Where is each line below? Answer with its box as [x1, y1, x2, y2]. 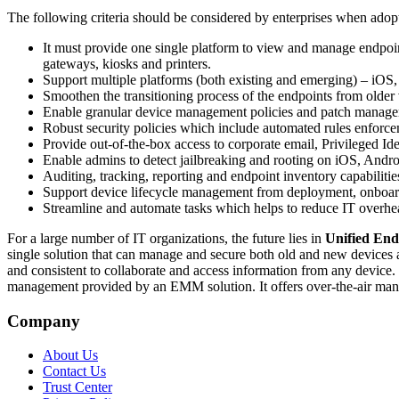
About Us [43, 347, 98, 363]
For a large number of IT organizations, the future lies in [7, 230, 325, 246]
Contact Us [43, 363, 106, 379]
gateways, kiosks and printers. [43, 55, 211, 71]
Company [7, 311, 80, 330]
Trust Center [43, 379, 112, 395]
